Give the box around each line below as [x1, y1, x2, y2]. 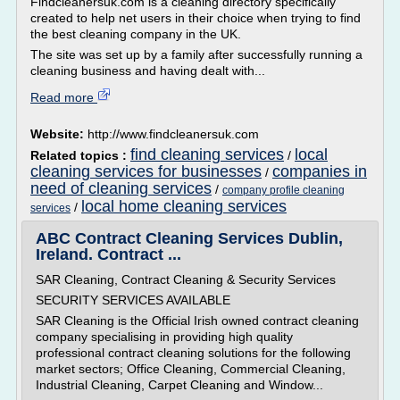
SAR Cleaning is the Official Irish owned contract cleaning [36, 313, 359, 328]
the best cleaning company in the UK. [30, 27, 241, 41]
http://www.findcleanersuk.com [87, 127, 259, 141]
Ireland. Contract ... [36, 246, 181, 263]
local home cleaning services [81, 197, 287, 215]
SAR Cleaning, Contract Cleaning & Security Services [36, 272, 336, 287]
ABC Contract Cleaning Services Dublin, [36, 229, 343, 247]
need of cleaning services [30, 179, 212, 197]
